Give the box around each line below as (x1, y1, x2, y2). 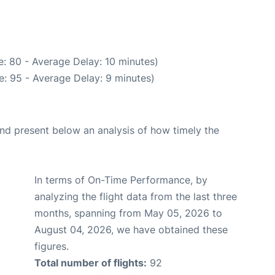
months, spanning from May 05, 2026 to (34, 206, 222, 219)
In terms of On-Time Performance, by (34, 173, 207, 186)
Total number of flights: (34, 256, 147, 269)
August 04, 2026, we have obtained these (34, 223, 228, 236)
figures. (34, 239, 69, 252)
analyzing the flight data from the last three (34, 190, 237, 203)
